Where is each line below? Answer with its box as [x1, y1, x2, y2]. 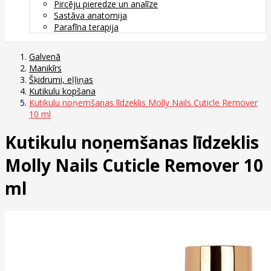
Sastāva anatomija [54, 9, 127, 21]
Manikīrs [29, 62, 62, 74]
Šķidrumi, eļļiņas [29, 73, 93, 85]
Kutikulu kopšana [29, 85, 96, 97]
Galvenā [29, 50, 60, 62]
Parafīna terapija [54, 21, 119, 33]
